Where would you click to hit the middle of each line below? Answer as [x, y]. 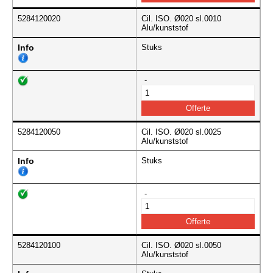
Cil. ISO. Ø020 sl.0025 [181, 132]
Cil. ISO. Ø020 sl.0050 [181, 246]
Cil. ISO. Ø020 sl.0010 [181, 19]
